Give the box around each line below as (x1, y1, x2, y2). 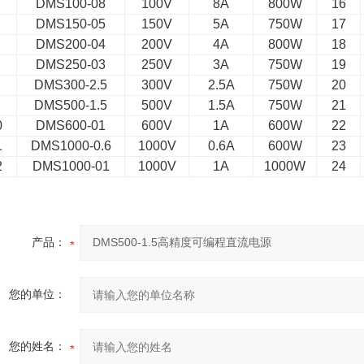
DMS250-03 (36, 58, 106, 71)
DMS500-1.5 (34, 98, 108, 112)
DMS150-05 (36, 17, 106, 31)
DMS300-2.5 (34, 78, 108, 92)
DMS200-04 (36, 37, 106, 51)
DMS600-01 (36, 119, 106, 132)
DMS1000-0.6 (30, 139, 111, 153)
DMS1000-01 (32, 159, 110, 173)
